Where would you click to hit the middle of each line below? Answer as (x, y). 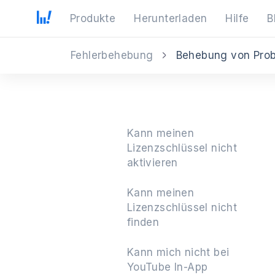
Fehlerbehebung (112, 55)
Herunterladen (171, 18)
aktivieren (152, 163)
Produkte (93, 18)
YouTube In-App (167, 267)
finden (143, 222)
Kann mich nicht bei (178, 252)
